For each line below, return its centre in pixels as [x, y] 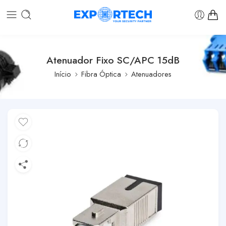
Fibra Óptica [101, 74]
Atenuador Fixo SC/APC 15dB [113, 60]
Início [63, 74]
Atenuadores [151, 74]
